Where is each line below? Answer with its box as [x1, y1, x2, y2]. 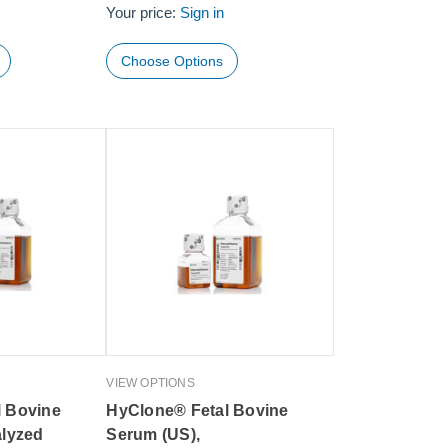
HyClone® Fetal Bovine [106, 401, 289, 419]
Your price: [106, 4, 181, 22]
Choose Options [121, 52, 224, 69]
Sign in [180, 4, 225, 22]
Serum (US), [106, 425, 201, 443]
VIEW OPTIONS [106, 375, 195, 390]
